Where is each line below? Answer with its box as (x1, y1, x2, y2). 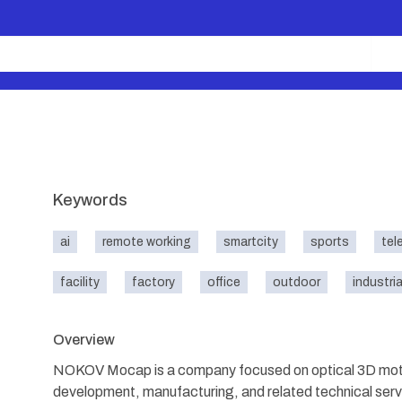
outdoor (273, 275, 320, 289)
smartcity (223, 235, 278, 249)
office (207, 275, 240, 289)
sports (310, 235, 349, 249)
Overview (53, 332, 115, 347)
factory (132, 275, 175, 289)
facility (60, 275, 100, 289)
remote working (102, 235, 191, 249)
